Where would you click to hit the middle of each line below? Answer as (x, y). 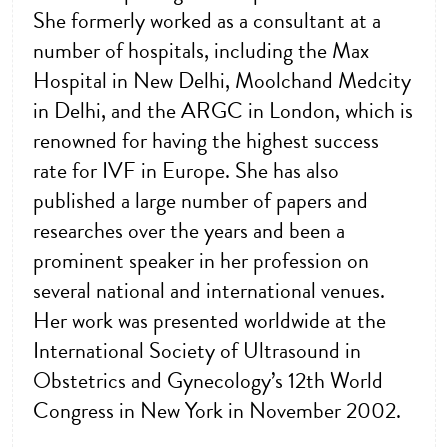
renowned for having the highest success (206, 141)
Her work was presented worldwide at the (209, 321)
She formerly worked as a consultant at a (207, 21)
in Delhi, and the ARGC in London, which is (223, 111)
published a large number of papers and (200, 201)
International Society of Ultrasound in (197, 351)
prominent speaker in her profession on (201, 261)
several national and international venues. (209, 291)
